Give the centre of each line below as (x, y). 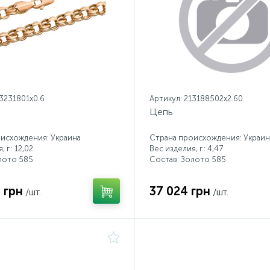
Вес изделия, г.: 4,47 (186, 149)
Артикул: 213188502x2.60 (196, 99)
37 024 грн (180, 191)
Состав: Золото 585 (188, 159)
